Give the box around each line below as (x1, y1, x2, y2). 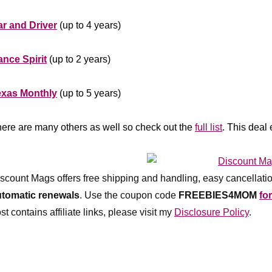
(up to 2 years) (47, 54, 110, 64)
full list (195, 122, 222, 132)
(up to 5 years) (57, 88, 121, 98)
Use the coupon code (84, 190, 178, 200)
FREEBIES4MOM (178, 190, 257, 200)
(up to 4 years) (57, 20, 121, 30)
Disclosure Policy (174, 207, 249, 217)
